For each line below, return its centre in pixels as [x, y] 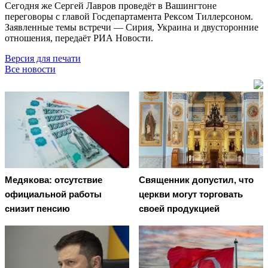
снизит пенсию [37, 209]
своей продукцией [179, 209]
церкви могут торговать [191, 194]
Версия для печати [43, 58]
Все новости [30, 69]
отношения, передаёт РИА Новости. [79, 38]
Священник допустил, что [196, 180]
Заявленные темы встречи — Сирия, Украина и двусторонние [132, 27]
